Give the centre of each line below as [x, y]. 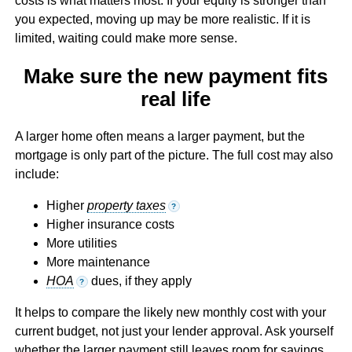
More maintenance [98, 262]
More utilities [81, 243]
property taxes [126, 205]
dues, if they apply [139, 280]
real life [176, 99]
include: [37, 174]
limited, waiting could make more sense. [126, 38]
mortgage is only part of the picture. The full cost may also [174, 155]
